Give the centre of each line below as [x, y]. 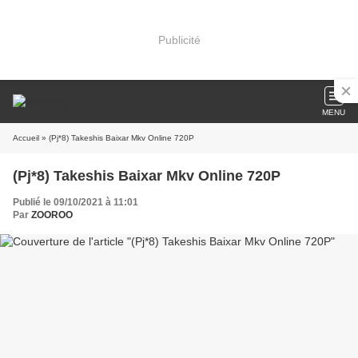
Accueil [26, 138]
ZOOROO [52, 215]
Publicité [179, 40]
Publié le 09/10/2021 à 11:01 [76, 202]
